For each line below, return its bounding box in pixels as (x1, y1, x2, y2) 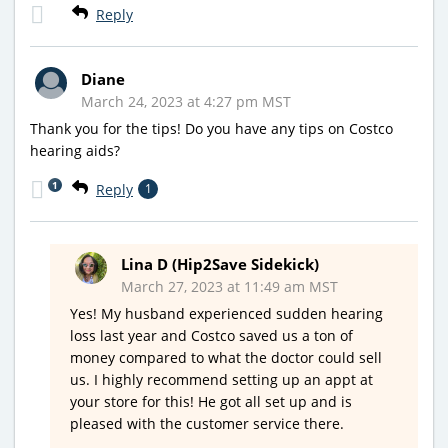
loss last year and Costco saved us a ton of (70, 325, 353, 345)
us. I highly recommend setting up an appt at (70, 369, 373, 389)
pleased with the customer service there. (70, 413, 344, 433)
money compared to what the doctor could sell (70, 347, 382, 367)
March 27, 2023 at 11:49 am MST (121, 276, 338, 296)
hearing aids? (30, 140, 120, 160)
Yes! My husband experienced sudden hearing (70, 303, 383, 323)
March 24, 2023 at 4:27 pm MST (81, 91, 291, 111)
